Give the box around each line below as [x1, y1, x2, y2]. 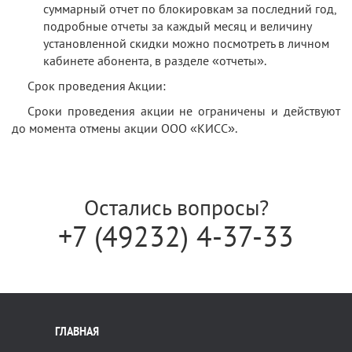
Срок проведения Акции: [27, 77, 166, 93]
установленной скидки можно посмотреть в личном [43, 35, 329, 51]
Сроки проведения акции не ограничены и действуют [27, 102, 340, 119]
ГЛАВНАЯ [55, 324, 99, 339]
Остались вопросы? [83, 192, 269, 222]
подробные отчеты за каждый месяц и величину [43, 17, 311, 34]
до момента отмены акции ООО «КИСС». [12, 119, 237, 136]
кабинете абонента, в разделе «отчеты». [43, 52, 266, 68]
